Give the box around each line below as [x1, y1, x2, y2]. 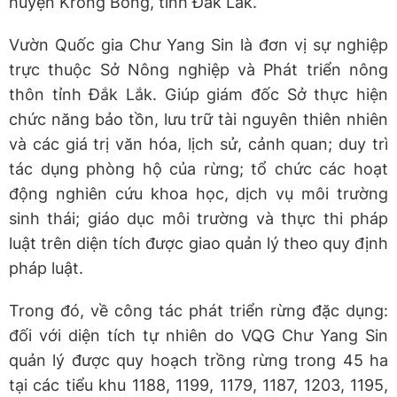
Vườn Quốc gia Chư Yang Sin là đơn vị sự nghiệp [9, 35, 388, 54]
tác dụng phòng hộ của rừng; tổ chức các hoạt [9, 159, 388, 178]
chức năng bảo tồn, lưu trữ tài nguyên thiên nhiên [9, 109, 388, 128]
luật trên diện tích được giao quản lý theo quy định [9, 233, 388, 253]
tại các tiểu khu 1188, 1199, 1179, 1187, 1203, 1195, [9, 375, 388, 394]
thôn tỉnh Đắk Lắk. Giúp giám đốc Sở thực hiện [9, 84, 388, 104]
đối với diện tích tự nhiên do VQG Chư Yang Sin [9, 325, 388, 345]
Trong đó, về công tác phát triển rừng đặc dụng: [9, 300, 388, 320]
